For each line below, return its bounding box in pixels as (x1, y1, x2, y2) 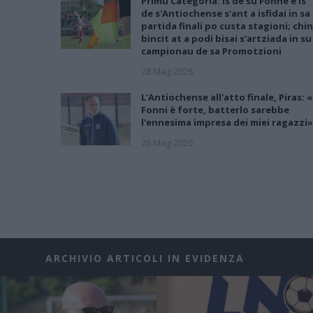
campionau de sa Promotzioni (141, 44, 282, 57)
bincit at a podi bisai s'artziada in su (141, 31, 312, 45)
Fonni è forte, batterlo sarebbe (141, 103, 289, 116)
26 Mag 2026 (141, 136, 193, 149)
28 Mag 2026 (141, 64, 193, 78)
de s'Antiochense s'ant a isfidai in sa (141, 6, 310, 20)
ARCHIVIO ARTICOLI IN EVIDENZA (45, 251, 245, 265)
